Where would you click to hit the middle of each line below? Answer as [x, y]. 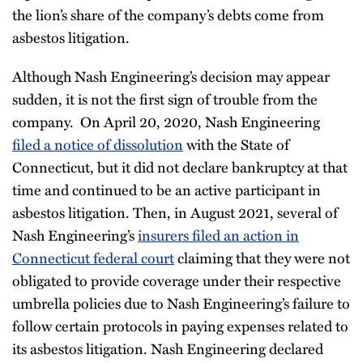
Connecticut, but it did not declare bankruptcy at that [180, 167]
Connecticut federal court [93, 258]
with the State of [236, 144]
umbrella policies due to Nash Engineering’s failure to [181, 303]
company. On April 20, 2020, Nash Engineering [166, 122]
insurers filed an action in [218, 235]
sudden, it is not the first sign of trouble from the [165, 99]
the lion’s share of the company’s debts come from [168, 15]
